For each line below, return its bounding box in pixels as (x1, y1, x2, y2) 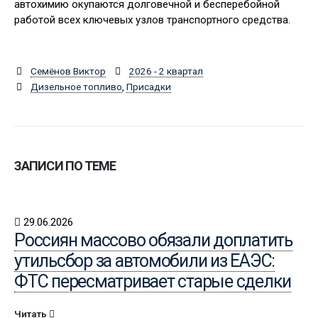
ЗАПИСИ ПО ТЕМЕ (14, 158, 116, 173)
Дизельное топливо (30, 81, 122, 92)
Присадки (126, 81, 171, 92)
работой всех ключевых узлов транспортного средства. (14, 13, 290, 26)
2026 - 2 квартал (129, 65, 203, 77)
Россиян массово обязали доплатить (14, 230, 292, 251)
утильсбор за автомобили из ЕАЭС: (14, 251, 275, 271)
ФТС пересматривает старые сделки (14, 271, 291, 292)
